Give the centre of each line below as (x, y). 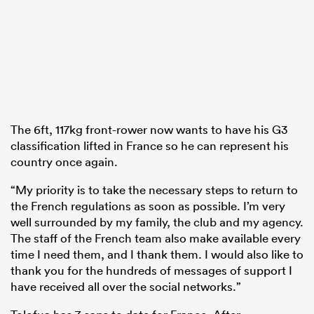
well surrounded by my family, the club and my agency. (157, 221)
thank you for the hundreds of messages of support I (151, 270)
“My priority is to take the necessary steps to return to (154, 189)
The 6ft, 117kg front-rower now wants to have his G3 (149, 129)
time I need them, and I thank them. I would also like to (157, 254)
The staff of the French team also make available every (156, 238)
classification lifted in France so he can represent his (150, 145)
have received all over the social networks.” (126, 286)
